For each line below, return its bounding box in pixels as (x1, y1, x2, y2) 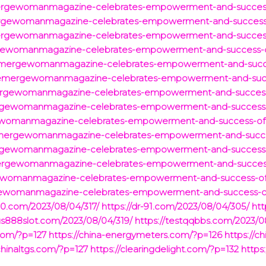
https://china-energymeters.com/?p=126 (49, 229, 223, 241)
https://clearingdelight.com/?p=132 (90, 243, 239, 255)
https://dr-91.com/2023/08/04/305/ (102, 201, 250, 213)
